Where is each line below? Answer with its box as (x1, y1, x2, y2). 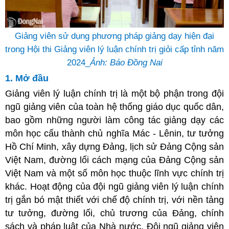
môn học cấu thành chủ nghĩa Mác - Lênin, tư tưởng (5, 128, 224, 139)
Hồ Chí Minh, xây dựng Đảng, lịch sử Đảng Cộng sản (5, 141, 224, 152)
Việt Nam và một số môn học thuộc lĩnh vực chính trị (5, 168, 224, 178)
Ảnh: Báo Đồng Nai (89, 57, 163, 67)
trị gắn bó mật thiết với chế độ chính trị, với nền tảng (5, 194, 224, 205)
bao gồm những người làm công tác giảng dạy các (5, 114, 224, 125)
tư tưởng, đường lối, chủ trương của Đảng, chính (5, 208, 224, 218)
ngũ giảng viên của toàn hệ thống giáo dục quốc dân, (5, 101, 224, 112)
